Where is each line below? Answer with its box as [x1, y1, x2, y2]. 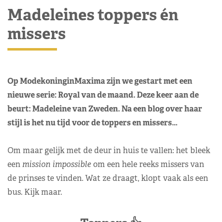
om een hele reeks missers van [91, 159, 204, 169]
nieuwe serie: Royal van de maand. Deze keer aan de [7, 89, 199, 100]
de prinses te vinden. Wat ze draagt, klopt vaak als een [7, 172, 208, 183]
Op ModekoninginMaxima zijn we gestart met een [7, 75, 192, 86]
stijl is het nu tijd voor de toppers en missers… [7, 117, 177, 128]
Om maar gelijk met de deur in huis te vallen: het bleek [7, 145, 210, 156]
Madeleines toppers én [7, 4, 178, 25]
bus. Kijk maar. [7, 186, 62, 197]
